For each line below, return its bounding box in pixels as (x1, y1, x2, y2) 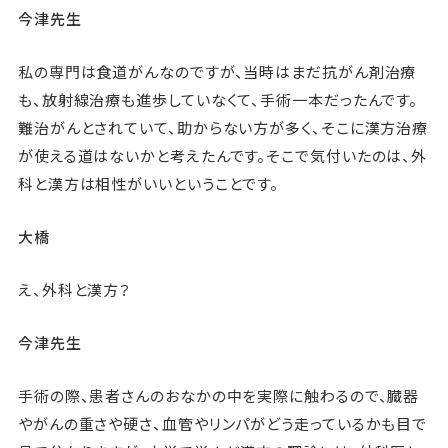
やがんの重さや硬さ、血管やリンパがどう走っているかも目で (17, 413, 428, 435)
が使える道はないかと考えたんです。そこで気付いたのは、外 (17, 145, 428, 167)
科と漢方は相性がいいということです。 (17, 173, 280, 195)
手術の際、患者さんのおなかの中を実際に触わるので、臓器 (17, 385, 420, 407)
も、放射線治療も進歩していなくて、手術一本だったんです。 (17, 89, 419, 111)
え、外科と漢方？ (17, 279, 132, 301)
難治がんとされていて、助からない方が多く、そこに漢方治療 (17, 117, 429, 139)
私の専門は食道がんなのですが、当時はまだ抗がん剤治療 (17, 61, 417, 83)
